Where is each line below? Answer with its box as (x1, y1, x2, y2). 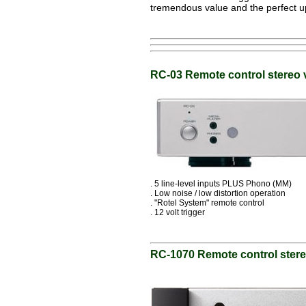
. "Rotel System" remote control (150, 198, 264, 208)
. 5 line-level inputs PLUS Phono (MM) (150, 179, 292, 189)
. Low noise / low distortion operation (150, 189, 286, 198)
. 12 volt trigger (150, 208, 205, 217)
